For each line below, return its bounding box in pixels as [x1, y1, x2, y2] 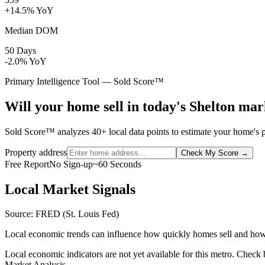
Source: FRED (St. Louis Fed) [5, 209, 119, 219]
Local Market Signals [5, 181, 135, 197]
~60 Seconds [93, 159, 141, 169]
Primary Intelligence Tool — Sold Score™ [5, 76, 164, 86]
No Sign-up [49, 159, 93, 169]
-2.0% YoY [5, 56, 47, 66]
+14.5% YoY [5, 5, 54, 15]
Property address [5, 147, 67, 157]
